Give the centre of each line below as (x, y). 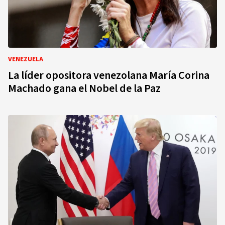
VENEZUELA (26, 59)
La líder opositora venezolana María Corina (109, 75)
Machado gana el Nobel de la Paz (84, 88)
